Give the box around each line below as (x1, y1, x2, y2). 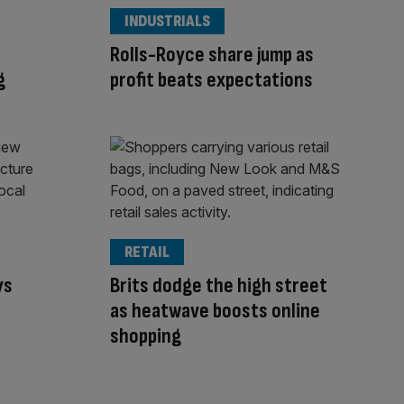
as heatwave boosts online (110, 298, 320, 325)
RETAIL (124, 243, 170, 262)
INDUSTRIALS (124, 11, 210, 31)
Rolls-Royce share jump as (110, 41, 314, 68)
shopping (110, 323, 181, 350)
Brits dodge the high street (110, 272, 327, 299)
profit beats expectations (110, 66, 313, 93)
